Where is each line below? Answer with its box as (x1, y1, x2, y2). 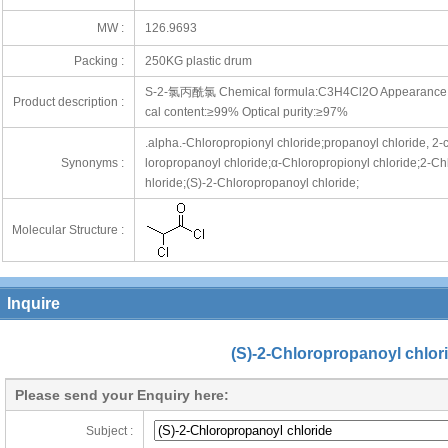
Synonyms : (60, 156, 124, 170)
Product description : (12, 95, 124, 109)
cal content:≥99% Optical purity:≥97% (144, 105, 348, 119)
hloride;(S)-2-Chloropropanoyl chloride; (144, 176, 359, 190)
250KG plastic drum (144, 54, 252, 68)
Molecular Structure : (11, 223, 124, 237)
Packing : (73, 54, 124, 68)
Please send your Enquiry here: (15, 387, 229, 403)
